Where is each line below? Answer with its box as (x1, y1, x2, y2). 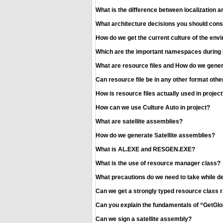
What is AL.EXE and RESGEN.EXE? (95, 146, 195, 153)
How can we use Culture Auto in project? (95, 104, 210, 111)
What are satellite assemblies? (95, 118, 183, 125)
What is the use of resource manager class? (95, 160, 221, 167)
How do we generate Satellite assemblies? (95, 132, 215, 139)
